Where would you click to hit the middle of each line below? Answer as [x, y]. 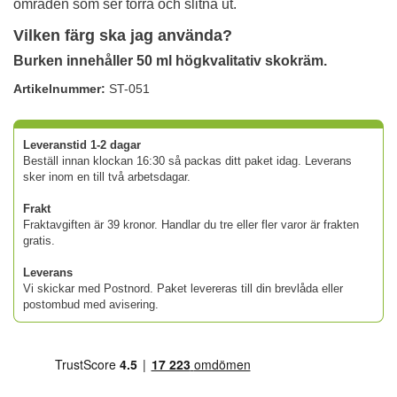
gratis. [39, 240]
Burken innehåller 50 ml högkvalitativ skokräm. [172, 60]
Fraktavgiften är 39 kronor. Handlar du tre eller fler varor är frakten [191, 224]
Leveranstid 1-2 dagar [82, 144]
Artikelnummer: [59, 88]
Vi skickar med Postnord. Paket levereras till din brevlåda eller [183, 288]
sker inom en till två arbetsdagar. [107, 176]
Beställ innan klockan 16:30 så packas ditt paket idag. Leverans [187, 160]
